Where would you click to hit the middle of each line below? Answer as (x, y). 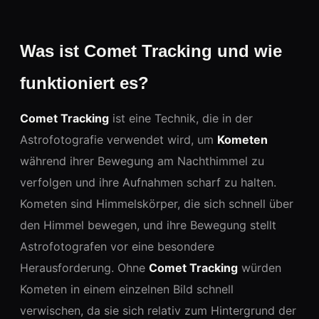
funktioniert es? (84, 83)
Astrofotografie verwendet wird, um (119, 139)
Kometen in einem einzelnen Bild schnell (127, 289)
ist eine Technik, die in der (181, 118)
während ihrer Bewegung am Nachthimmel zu (142, 161)
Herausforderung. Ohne (84, 267)
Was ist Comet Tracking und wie (151, 51)
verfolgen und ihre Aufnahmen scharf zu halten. (148, 182)
